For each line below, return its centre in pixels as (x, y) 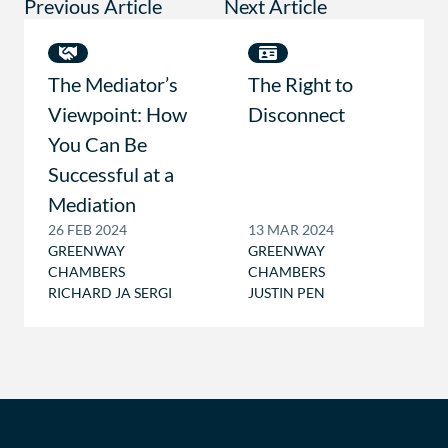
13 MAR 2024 (291, 229)
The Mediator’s (113, 84)
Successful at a (111, 174)
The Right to (300, 84)
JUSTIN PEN (286, 292)
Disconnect (296, 114)
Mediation (92, 204)
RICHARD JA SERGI (110, 292)
